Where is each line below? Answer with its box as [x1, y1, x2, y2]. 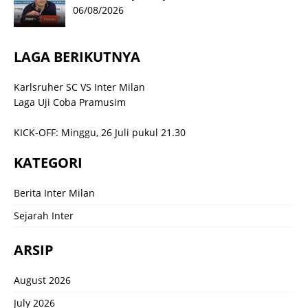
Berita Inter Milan [14, 186, 95, 200]
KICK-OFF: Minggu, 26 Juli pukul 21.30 [14, 126, 186, 140]
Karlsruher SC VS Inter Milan [14, 80, 145, 94]
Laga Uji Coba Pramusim [14, 96, 126, 109]
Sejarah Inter [14, 209, 74, 223]
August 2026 [14, 274, 71, 287]
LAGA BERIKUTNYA [14, 47, 140, 67]
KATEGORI [14, 153, 82, 173]
